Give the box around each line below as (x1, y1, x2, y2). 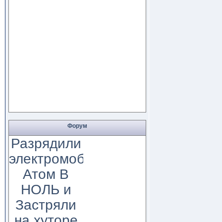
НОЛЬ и (20, 181, 71, 197)
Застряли (15, 196, 77, 213)
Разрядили (10, 135, 81, 151)
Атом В (23, 166, 69, 182)
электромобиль (8, 150, 108, 166)
